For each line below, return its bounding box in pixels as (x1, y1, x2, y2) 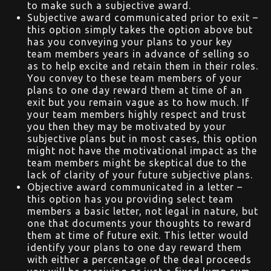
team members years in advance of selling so (27, 48, 250, 60)
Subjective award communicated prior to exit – (27, 12, 258, 24)
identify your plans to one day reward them (27, 242, 242, 253)
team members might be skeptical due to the (27, 157, 247, 169)
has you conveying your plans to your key (27, 36, 232, 48)
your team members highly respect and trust (27, 109, 246, 120)
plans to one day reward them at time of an (27, 85, 243, 96)
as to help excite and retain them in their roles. (27, 60, 258, 72)
